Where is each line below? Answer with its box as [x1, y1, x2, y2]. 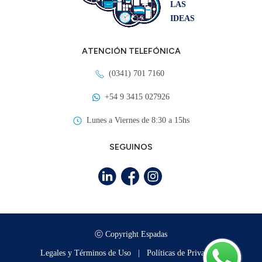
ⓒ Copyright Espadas [95, 230, 167, 239]
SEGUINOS [109, 142, 153, 153]
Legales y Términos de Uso [40, 249, 133, 258]
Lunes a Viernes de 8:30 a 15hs [86, 116, 189, 125]
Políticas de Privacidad [146, 249, 222, 258]
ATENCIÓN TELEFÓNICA [81, 46, 181, 57]
